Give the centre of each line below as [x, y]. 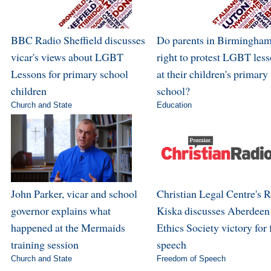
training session [44, 245]
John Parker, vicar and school [74, 194]
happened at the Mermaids [68, 228]
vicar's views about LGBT [67, 57]
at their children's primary [212, 74]
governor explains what [60, 211]
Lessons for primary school [69, 74]
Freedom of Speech [191, 259]
